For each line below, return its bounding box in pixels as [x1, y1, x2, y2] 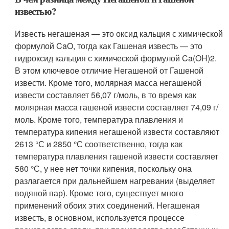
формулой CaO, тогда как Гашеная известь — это [15, 40, 203, 52]
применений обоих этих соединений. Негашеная [15, 199, 200, 212]
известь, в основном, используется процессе [15, 212, 185, 224]
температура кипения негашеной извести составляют [15, 126, 220, 138]
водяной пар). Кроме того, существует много [15, 187, 184, 199]
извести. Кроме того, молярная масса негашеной [15, 77, 202, 89]
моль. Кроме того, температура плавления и [15, 113, 184, 126]
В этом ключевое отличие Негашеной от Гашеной [15, 64, 204, 77]
